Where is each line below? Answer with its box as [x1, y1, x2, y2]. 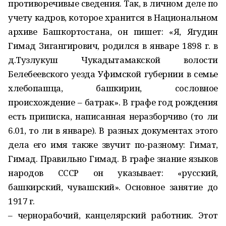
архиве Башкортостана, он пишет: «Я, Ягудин [8, 26, 218, 37]
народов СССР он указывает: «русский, [8, 167, 218, 179]
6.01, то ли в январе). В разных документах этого [8, 125, 218, 136]
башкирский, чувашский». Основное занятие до [8, 181, 218, 193]
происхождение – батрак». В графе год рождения [8, 96, 218, 108]
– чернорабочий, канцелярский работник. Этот [8, 209, 218, 221]
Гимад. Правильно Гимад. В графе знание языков [8, 153, 218, 164]
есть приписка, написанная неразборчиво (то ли [8, 110, 218, 122]
